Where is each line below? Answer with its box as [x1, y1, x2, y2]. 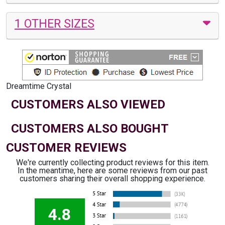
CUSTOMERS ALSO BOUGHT [11, 121, 169, 136]
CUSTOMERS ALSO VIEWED [11, 97, 165, 111]
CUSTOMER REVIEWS [6, 140, 127, 155]
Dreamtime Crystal [6, 81, 71, 91]
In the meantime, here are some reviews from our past [18, 165, 207, 175]
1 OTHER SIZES [15, 16, 94, 31]
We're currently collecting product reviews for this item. [16, 157, 209, 167]
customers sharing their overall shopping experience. [20, 173, 205, 183]
